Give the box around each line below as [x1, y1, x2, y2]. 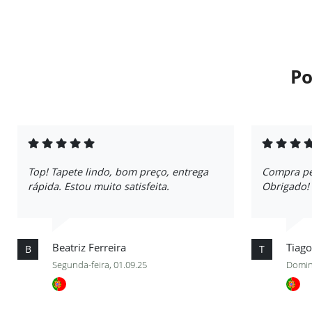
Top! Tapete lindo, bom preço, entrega [28, 165, 208, 178]
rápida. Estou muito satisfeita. [28, 180, 169, 193]
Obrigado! [262, 180, 309, 193]
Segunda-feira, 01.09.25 [52, 258, 147, 271]
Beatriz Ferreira [52, 240, 126, 254]
